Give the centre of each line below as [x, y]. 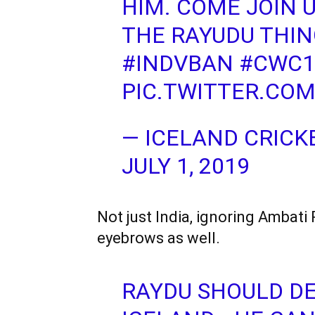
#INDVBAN [177, 63]
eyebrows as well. [159, 238]
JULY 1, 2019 [185, 166]
